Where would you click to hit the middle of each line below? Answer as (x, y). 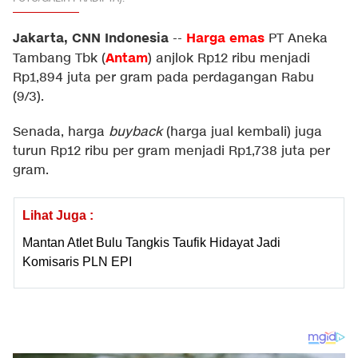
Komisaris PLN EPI (77, 262)
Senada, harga (61, 132)
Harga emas (225, 38)
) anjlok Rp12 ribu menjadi (229, 59)
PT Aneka (298, 39)
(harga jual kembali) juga (242, 132)
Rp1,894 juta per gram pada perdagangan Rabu (163, 78)
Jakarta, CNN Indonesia (91, 38)
